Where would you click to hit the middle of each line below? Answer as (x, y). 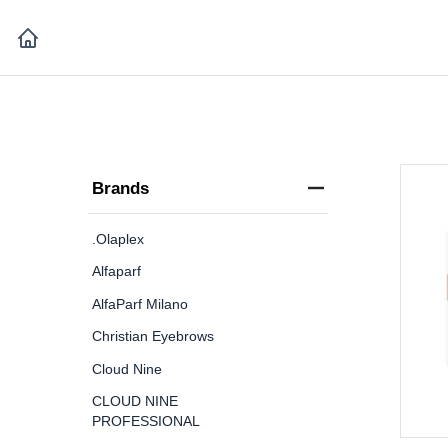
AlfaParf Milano (140, 303)
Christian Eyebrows (153, 336)
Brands (120, 188)
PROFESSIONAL (146, 421)
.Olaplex (118, 238)
